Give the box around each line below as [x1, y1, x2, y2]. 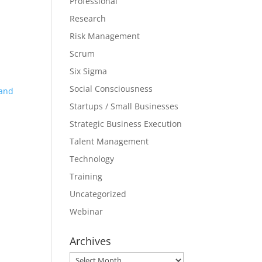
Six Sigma [70, 65, 108, 77]
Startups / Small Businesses [70, 101, 179, 112]
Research [70, 13, 106, 24]
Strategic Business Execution [70, 118, 182, 129]
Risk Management [70, 30, 140, 42]
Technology [70, 153, 115, 164]
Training [70, 171, 103, 182]
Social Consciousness [70, 83, 153, 94]
